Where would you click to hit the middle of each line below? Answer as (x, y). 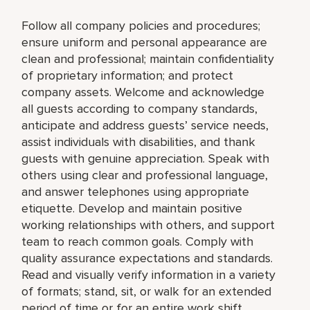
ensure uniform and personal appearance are (145, 42)
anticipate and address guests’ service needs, (145, 125)
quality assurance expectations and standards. (147, 258)
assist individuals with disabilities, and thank (139, 142)
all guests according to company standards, (140, 108)
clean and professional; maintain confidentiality (148, 58)
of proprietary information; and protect (128, 75)
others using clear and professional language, (145, 175)
